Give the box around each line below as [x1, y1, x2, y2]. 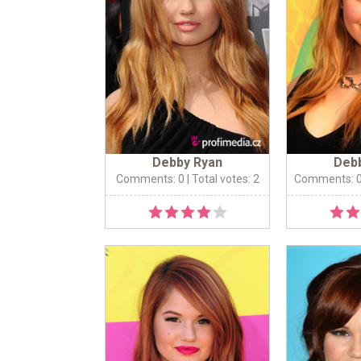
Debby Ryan [152, 155, 222, 171]
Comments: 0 [115, 172, 185, 186]
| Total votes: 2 [184, 172, 259, 186]
